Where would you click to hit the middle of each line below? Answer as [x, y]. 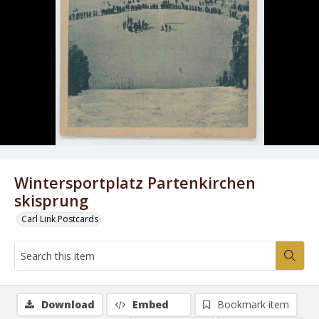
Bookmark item [253, 304]
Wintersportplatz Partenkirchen [135, 183]
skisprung [51, 200]
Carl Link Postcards [60, 219]
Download [68, 304]
